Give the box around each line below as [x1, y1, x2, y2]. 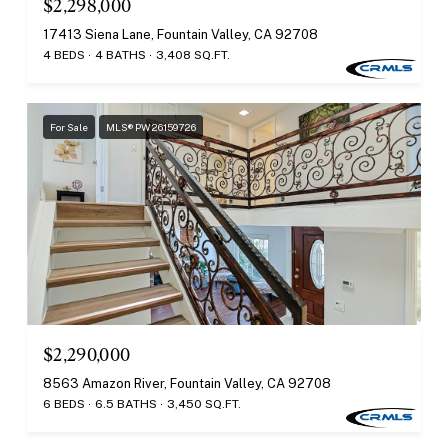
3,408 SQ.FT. [156, 48, 230, 63]
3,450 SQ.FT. [167, 396, 241, 411]
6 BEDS [43, 396, 85, 411]
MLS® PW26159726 [106, 121, 196, 134]
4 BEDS [43, 48, 85, 63]
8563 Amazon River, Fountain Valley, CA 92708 [43, 375, 331, 391]
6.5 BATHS [95, 396, 157, 411]
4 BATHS [95, 48, 146, 63]
